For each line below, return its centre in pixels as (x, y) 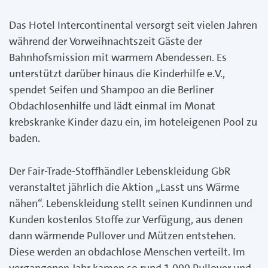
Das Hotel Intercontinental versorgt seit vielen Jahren (133, 25)
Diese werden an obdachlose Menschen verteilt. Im (127, 252)
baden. (25, 138)
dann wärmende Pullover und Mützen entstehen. (122, 235)
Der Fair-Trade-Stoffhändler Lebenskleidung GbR (120, 171)
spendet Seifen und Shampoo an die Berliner (111, 89)
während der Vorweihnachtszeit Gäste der (106, 41)
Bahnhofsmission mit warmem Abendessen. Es (118, 57)
